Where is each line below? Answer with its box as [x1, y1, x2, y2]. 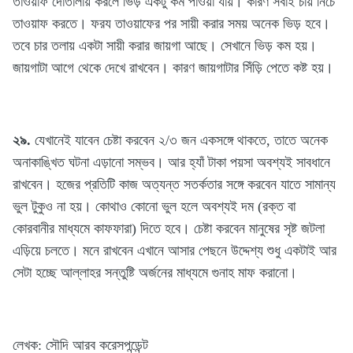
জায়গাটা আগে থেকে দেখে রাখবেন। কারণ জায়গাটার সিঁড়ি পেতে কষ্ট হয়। [13, 59, 333, 76]
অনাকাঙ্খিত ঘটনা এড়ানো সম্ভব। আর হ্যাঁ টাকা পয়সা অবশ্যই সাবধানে [13, 154, 330, 170]
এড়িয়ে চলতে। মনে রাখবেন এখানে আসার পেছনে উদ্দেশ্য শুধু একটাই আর [13, 242, 336, 258]
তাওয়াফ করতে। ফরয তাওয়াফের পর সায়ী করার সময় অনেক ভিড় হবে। [13, 15, 330, 32]
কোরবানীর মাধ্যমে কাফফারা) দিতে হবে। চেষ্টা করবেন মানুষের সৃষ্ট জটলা [13, 220, 325, 236]
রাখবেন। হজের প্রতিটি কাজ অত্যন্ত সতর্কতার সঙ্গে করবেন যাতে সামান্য [13, 176, 336, 192]
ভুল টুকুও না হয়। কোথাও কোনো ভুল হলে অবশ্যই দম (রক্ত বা [13, 198, 295, 214]
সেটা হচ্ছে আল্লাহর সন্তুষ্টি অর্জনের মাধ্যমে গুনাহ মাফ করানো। [13, 264, 297, 281]
